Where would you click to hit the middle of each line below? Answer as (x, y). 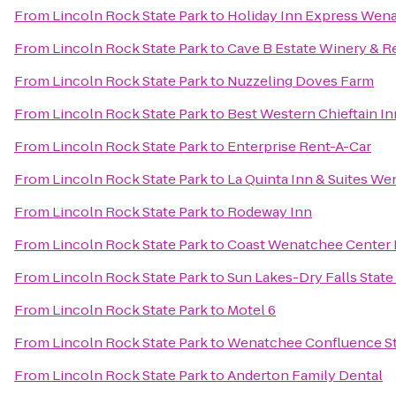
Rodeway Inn (270, 212)
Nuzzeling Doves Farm (301, 81)
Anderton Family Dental (305, 375)
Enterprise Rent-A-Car (299, 146)
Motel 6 (251, 310)
